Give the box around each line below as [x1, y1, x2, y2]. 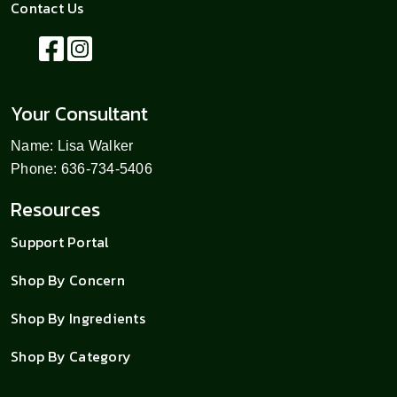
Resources [11, 194, 100, 224]
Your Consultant [11, 98, 148, 128]
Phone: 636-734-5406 [11, 160, 152, 176]
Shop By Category [11, 345, 132, 367]
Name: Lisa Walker [11, 137, 134, 153]
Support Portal [11, 230, 110, 253]
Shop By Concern [11, 269, 125, 291]
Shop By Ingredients [11, 307, 145, 329]
